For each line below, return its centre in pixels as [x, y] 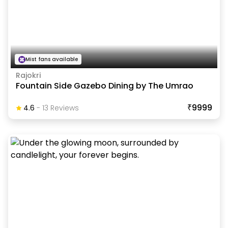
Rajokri [28, 76]
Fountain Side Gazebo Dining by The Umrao [104, 86]
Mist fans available [51, 60]
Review [61, 108]
